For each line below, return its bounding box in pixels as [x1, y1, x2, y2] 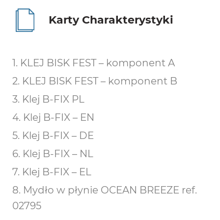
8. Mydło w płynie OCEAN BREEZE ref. [12, 184, 197, 196]
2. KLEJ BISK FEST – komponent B [12, 75, 177, 87]
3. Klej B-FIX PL [12, 93, 84, 105]
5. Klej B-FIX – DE [12, 130, 94, 141]
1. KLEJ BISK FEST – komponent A [12, 57, 175, 69]
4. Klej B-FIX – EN [12, 111, 94, 123]
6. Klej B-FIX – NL [12, 148, 93, 160]
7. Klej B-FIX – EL [12, 166, 91, 178]
